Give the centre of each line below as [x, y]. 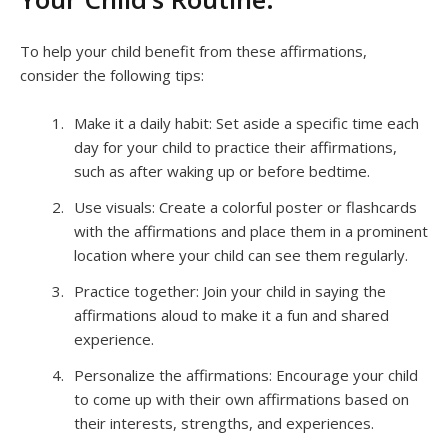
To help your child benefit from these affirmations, [193, 50]
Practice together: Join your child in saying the [230, 290]
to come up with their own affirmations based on [241, 398]
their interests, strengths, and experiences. [224, 422]
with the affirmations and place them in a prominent [251, 230]
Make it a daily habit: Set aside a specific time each [246, 122]
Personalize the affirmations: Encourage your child [246, 374]
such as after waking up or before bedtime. [222, 170]
